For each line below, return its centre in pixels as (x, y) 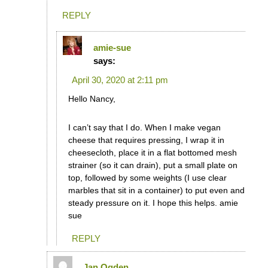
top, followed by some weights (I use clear (147, 177)
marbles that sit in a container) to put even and (156, 190)
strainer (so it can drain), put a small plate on (153, 165)
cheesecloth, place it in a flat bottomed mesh (152, 152)
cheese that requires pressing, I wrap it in (146, 140)
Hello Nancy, (92, 98)
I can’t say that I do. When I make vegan (144, 127)
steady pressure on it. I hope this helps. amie (153, 202)
